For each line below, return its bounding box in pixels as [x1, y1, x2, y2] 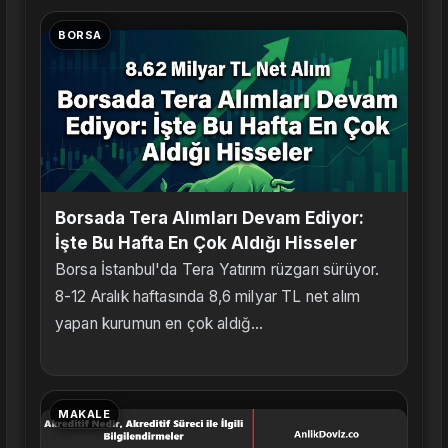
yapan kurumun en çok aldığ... [55, 313, 264, 333]
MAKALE [58, 406, 111, 421]
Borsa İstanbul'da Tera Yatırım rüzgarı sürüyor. [55, 259, 380, 279]
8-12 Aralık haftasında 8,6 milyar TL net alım [55, 286, 360, 306]
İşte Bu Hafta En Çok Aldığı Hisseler [55, 232, 357, 253]
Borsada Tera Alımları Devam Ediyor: [55, 207, 364, 228]
